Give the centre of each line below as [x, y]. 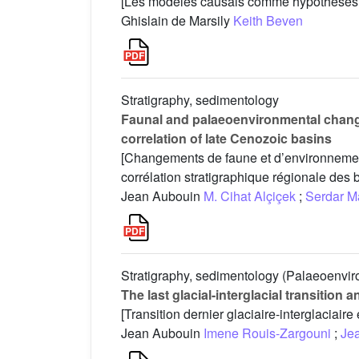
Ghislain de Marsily [177, 21]
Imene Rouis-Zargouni [267, 333]
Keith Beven [268, 21]
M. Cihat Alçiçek [250, 196]
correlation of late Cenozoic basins [226, 139]
